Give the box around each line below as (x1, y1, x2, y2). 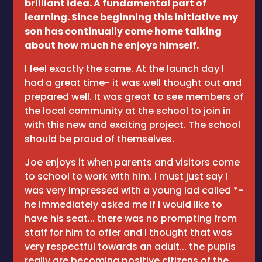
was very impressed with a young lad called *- (25, 184, 243, 197)
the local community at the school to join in (25, 104, 231, 118)
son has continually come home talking (25, 25, 222, 38)
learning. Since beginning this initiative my (25, 11, 238, 24)
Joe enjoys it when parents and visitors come (25, 156, 240, 169)
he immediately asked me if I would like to (25, 198, 222, 211)
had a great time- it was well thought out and (25, 76, 242, 89)
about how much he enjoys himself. (25, 39, 199, 52)
